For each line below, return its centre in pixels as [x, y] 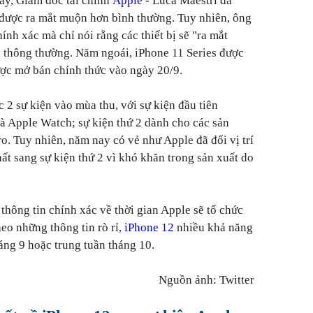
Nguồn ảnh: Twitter [206, 280]
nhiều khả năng [213, 227]
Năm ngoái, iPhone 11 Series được [160, 53]
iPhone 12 [149, 227]
